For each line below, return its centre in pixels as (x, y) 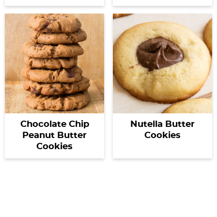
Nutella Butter (162, 124)
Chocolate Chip (54, 124)
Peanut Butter (55, 135)
